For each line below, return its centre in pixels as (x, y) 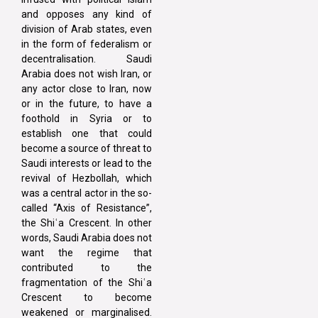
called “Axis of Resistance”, (87, 208)
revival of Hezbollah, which (87, 178)
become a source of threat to (87, 148)
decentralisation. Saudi (87, 59)
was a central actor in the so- (87, 193)
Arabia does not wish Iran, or (87, 73)
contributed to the (87, 267)
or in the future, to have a (87, 103)
